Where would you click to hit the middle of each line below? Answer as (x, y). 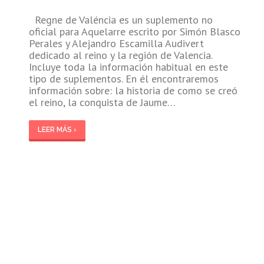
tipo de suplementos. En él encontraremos (123, 78)
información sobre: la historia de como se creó (133, 90)
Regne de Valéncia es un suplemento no (121, 19)
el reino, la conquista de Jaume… (102, 102)
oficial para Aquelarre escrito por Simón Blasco (134, 31)
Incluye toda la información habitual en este (128, 67)
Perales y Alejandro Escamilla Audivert (116, 43)
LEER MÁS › (57, 129)
